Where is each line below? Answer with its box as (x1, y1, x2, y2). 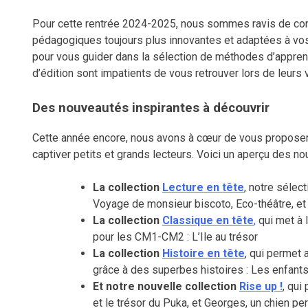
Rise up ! (239, 280, 283, 294)
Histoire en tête (162, 247, 245, 261)
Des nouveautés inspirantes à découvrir (32, 100, 269, 115)
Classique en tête (162, 214, 254, 228)
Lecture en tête (162, 181, 244, 195)
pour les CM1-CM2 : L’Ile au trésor (93, 230, 258, 244)
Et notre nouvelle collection (93, 280, 236, 294)
